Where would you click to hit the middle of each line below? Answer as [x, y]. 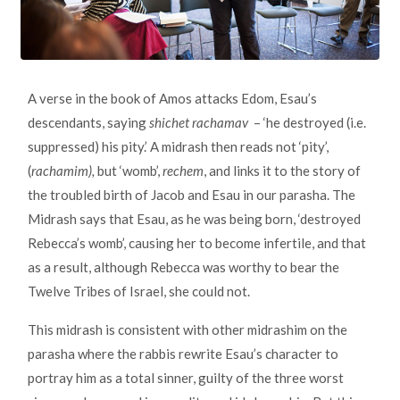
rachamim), [63, 171]
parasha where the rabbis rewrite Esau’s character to [183, 354]
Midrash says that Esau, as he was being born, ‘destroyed [194, 219]
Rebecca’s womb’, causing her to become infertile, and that [197, 243]
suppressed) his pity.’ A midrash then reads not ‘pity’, [178, 147]
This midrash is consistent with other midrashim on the [187, 330]
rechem [183, 171]
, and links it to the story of [282, 171]
